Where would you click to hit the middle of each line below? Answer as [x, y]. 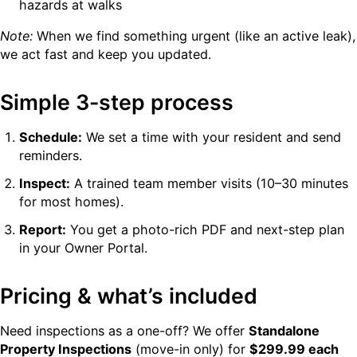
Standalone [284, 331]
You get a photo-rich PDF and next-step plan [205, 230]
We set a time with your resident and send [212, 137]
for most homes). [71, 202]
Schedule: [51, 137]
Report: [43, 230]
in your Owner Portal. [83, 248]
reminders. [51, 156]
